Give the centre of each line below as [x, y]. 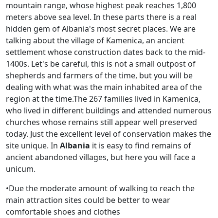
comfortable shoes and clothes [63, 211]
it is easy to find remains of [142, 145]
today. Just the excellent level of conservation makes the [109, 134]
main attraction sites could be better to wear [88, 200]
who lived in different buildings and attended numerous [109, 110]
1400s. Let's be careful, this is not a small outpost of [101, 64]
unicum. [21, 169]
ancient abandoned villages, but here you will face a [101, 157]
